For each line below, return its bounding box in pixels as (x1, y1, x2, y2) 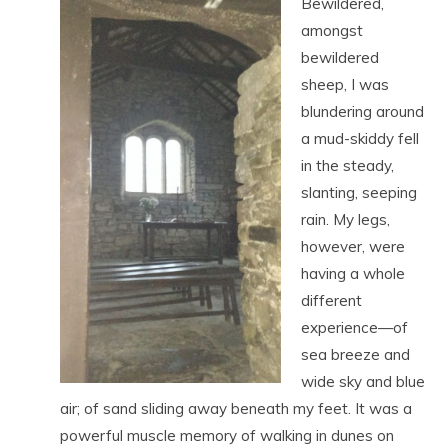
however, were (301, 237, 405, 256)
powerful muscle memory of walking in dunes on (60, 426, 394, 445)
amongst (301, 21, 363, 40)
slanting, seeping (301, 183, 417, 202)
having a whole (301, 264, 405, 283)
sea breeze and (301, 345, 410, 364)
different (301, 291, 362, 310)
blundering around (301, 102, 424, 121)
